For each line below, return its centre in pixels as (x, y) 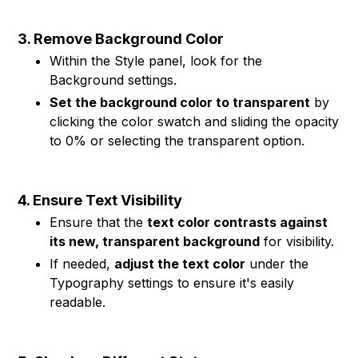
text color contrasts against (238, 222)
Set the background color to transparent (180, 102)
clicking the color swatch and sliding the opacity (195, 121)
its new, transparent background (155, 241)
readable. (78, 302)
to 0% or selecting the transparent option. (177, 141)
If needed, (82, 264)
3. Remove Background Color (121, 39)
